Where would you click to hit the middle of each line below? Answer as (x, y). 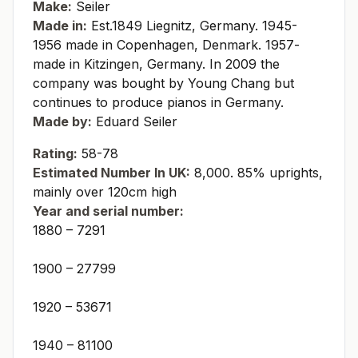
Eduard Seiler (135, 121)
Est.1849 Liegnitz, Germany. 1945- (192, 25)
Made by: (62, 121)
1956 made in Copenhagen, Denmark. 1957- (166, 44)
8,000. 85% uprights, (257, 172)
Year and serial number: (108, 211)
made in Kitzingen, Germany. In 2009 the (156, 64)
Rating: (55, 153)
